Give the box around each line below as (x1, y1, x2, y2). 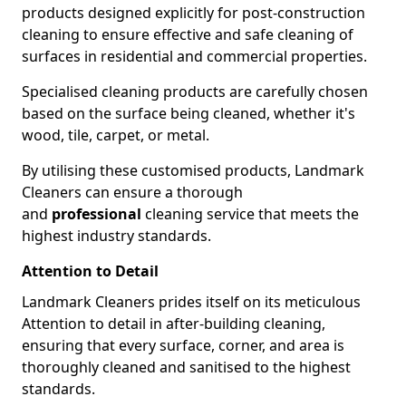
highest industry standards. (22, 226, 211, 246)
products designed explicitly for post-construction (22, 3, 365, 23)
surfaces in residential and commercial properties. (22, 46, 367, 66)
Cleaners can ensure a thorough (22, 182, 243, 202)
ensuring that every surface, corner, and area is (22, 335, 344, 355)
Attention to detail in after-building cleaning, (22, 314, 325, 333)
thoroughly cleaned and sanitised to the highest (22, 357, 351, 377)
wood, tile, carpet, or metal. (22, 125, 209, 145)
